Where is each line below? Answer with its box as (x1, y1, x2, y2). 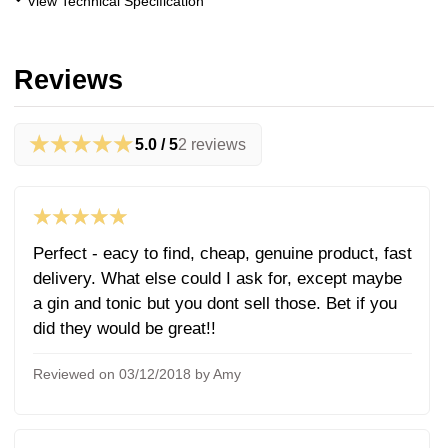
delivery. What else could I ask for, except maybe (32, 268, 402, 288)
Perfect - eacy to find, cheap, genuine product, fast (32, 243, 412, 263)
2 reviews (178, 136, 247, 154)
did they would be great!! (32, 318, 216, 338)
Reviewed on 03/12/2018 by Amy (32, 366, 241, 382)
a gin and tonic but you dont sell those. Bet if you (32, 293, 397, 313)
